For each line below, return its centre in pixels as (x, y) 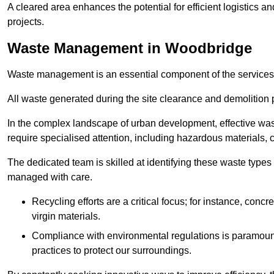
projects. (26, 21)
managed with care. (50, 177)
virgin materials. (66, 216)
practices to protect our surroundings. (112, 250)
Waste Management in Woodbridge (130, 48)
